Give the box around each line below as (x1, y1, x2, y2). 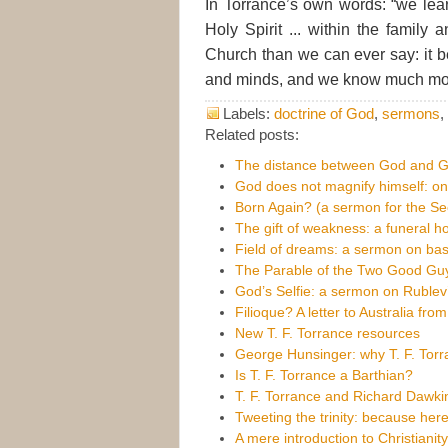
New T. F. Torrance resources (235, 324, 420, 341)
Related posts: (205, 125, 299, 143)
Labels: (223, 104, 274, 122)
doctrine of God (274, 104, 374, 122)
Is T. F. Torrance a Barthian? (235, 366, 413, 383)
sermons (382, 104, 440, 122)
